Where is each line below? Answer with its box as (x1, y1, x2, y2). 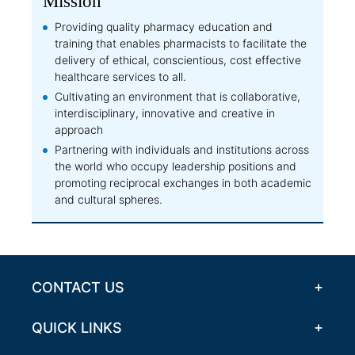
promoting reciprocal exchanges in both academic (55, 175, 311, 189)
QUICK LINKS (32, 319, 122, 336)
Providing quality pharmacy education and (55, 19, 273, 33)
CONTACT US (32, 278, 124, 296)
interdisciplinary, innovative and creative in (55, 105, 275, 120)
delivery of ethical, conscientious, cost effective (55, 52, 301, 67)
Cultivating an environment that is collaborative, (55, 89, 300, 103)
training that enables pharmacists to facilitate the (55, 36, 307, 50)
